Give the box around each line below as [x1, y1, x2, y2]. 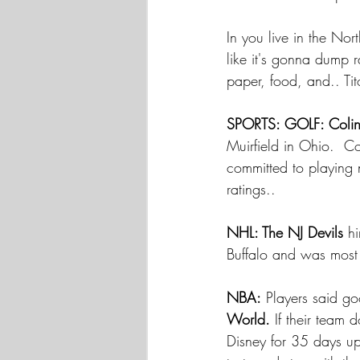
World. [227, 309, 270, 329]
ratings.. [227, 179, 280, 198]
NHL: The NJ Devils [227, 223, 343, 242]
